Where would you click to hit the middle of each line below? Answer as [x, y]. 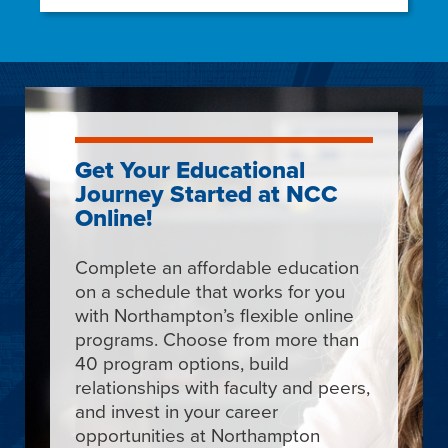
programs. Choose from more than [217, 338]
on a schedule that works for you [210, 290]
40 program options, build [182, 362]
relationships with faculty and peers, [222, 386]
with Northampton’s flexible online [214, 314]
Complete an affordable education [217, 266]
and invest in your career [176, 410]
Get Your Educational [190, 169]
